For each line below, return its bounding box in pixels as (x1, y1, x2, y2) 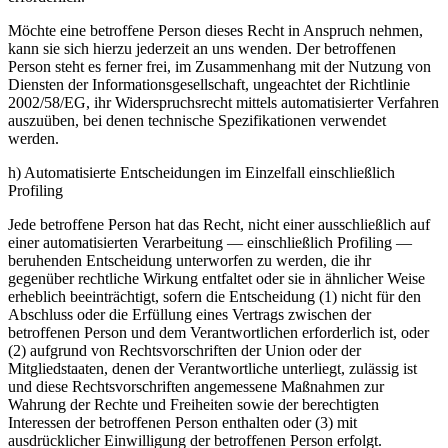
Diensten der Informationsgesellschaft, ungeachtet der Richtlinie (8, 76, 410, 94)
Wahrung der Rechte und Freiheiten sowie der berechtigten (8, 396, 379, 414)
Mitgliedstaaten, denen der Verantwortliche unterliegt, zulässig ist (8, 360, 417, 378)
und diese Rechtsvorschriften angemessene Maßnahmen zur (8, 378, 384, 396)
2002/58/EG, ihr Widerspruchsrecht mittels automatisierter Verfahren (8, 94, 439, 112)
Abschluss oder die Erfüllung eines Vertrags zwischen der (8, 306, 371, 324)
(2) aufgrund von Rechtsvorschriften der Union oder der (8, 342, 361, 360)
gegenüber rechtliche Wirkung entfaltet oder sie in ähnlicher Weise (8, 270, 425, 288)
